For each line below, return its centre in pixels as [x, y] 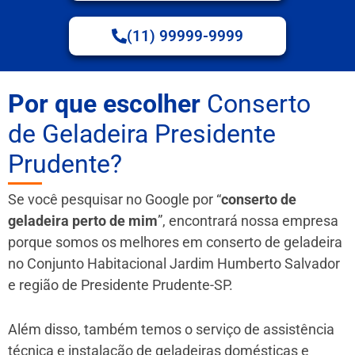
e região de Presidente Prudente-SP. [120, 284]
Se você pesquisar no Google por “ [115, 199]
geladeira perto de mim [83, 220]
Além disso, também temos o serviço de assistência [171, 329]
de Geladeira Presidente [142, 134]
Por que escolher [104, 103]
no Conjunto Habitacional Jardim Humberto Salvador [174, 263]
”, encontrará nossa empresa [248, 220]
